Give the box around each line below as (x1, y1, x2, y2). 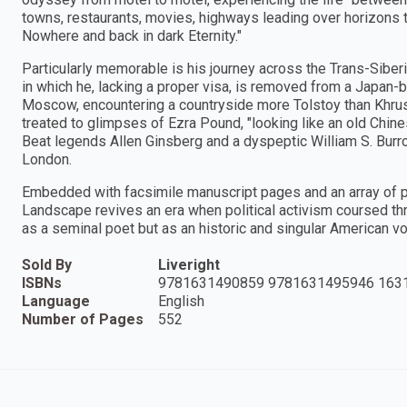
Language (22, 292, 90, 310)
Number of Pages (22, 310, 144, 328)
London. (22, 150, 72, 168)
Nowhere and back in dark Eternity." (22, 26, 242, 45)
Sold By (22, 255, 72, 273)
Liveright (158, 255, 220, 273)
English (158, 292, 204, 310)
